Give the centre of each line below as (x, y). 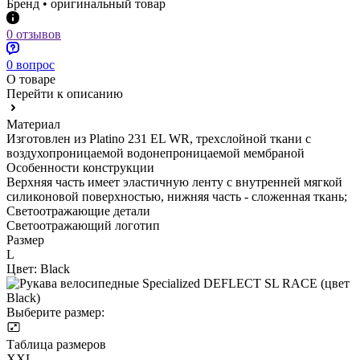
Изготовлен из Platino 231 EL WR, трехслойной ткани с (159, 138)
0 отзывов (34, 34)
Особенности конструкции (80, 167)
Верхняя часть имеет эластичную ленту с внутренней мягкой (174, 182)
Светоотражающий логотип (83, 225)
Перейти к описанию (65, 93)
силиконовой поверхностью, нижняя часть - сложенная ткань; (177, 196)
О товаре (31, 79)
